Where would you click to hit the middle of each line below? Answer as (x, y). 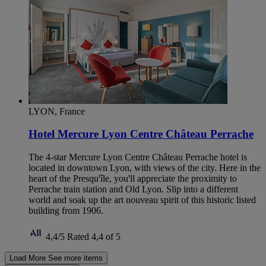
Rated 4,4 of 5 (94, 237)
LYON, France (57, 111)
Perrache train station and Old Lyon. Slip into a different (133, 189)
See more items (75, 258)
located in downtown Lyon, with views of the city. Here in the (145, 168)
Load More (28, 258)
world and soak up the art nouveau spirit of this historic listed (142, 200)
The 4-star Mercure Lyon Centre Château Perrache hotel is (138, 157)
